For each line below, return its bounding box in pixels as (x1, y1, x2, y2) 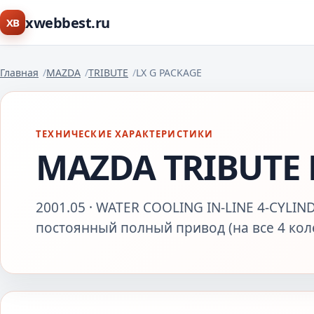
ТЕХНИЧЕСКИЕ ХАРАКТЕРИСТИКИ (36, 128, 214, 140)
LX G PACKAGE (136, 66, 202, 79)
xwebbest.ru (25, 13, 110, 32)
